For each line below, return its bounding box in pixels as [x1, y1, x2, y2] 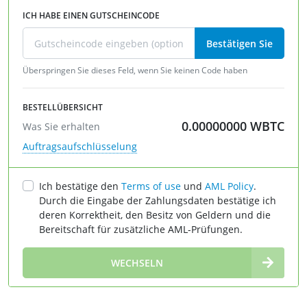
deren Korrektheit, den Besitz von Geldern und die [39, 208, 271, 221]
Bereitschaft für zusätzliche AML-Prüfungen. [39, 222, 243, 236]
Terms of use [121, 179, 181, 193]
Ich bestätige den [39, 179, 121, 193]
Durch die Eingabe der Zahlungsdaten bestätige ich [39, 193, 276, 207]
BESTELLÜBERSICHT [23, 101, 103, 113]
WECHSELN [111, 256, 163, 269]
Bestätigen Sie [206, 36, 273, 50]
